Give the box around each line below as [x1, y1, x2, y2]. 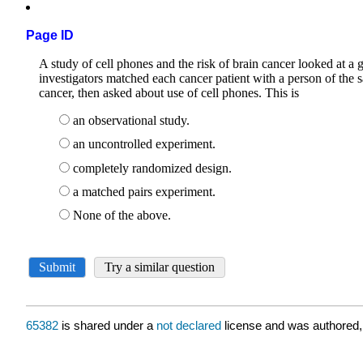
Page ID [26, 28, 74, 43]
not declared [156, 318, 224, 333]
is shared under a [58, 318, 156, 333]
